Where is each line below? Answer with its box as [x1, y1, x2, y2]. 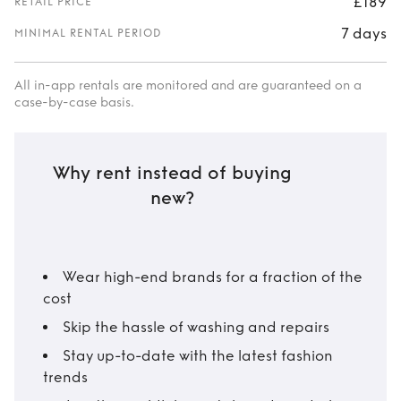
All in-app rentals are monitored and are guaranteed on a [14, 78, 362, 93]
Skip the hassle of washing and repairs [63, 319, 329, 336]
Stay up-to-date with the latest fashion [63, 347, 333, 364]
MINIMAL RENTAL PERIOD [14, 27, 162, 39]
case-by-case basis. [14, 95, 134, 110]
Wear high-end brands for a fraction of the [63, 269, 363, 286]
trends [43, 369, 88, 386]
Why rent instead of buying [52, 163, 292, 184]
